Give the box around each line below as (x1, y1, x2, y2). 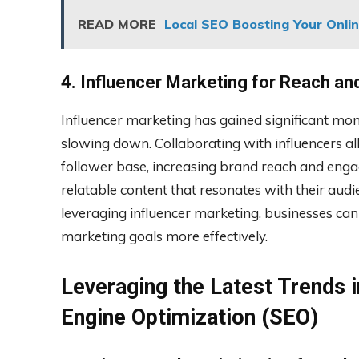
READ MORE (78, 15, 156, 32)
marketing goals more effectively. (61, 227, 268, 244)
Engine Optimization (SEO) (61, 304, 318, 330)
